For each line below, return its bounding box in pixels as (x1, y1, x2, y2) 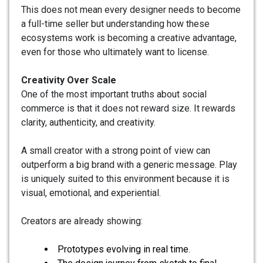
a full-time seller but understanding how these (21, 18, 210, 30)
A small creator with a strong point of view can (21, 145, 210, 157)
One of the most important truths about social (21, 89, 207, 100)
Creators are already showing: (21, 215, 143, 227)
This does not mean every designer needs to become (21, 4, 241, 16)
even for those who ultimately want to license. (21, 46, 209, 58)
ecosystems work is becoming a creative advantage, (21, 32, 237, 44)
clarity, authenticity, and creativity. (21, 117, 156, 129)
